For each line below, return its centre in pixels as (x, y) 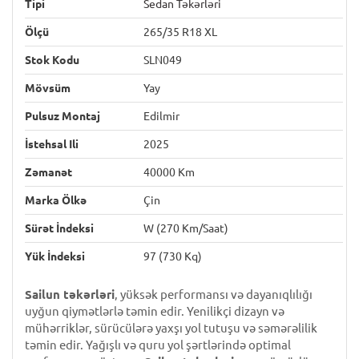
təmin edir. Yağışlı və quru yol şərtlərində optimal (158, 345)
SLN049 (163, 60)
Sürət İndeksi (59, 228)
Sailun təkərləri (70, 294)
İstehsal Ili (52, 144)
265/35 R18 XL (180, 32)
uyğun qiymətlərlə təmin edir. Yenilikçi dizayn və (155, 311)
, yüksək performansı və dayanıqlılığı (214, 294)
